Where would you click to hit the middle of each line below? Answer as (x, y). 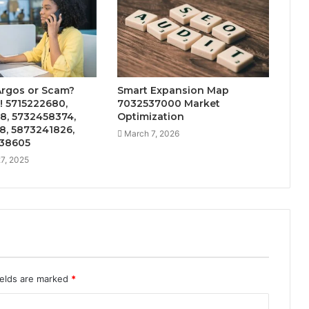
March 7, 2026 (151, 134)
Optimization (150, 117)
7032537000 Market (168, 104)
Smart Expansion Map (173, 91)
